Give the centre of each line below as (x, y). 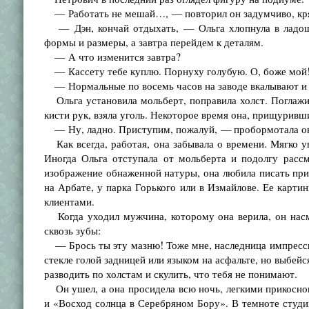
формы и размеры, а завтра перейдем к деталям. (153, 42)
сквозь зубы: (72, 230)
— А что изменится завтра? (112, 57)
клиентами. (69, 201)
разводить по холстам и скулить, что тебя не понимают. (170, 274)
